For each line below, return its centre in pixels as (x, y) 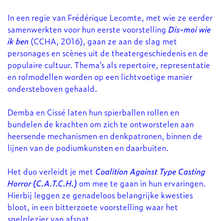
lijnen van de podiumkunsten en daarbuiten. (89, 147)
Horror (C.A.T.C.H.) (42, 183)
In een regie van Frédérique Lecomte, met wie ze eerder (110, 17)
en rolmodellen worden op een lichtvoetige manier (100, 76)
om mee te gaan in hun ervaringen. (141, 183)
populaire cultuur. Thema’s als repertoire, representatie (109, 64)
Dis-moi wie (189, 29)
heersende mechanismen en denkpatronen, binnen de (105, 135)
